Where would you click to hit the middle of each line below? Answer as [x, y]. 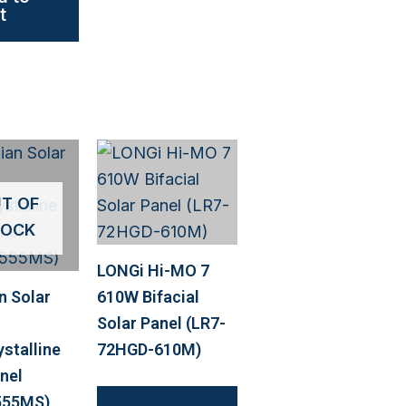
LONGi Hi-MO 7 [153, 271]
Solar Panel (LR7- [161, 324]
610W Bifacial [148, 297]
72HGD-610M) [149, 350]
